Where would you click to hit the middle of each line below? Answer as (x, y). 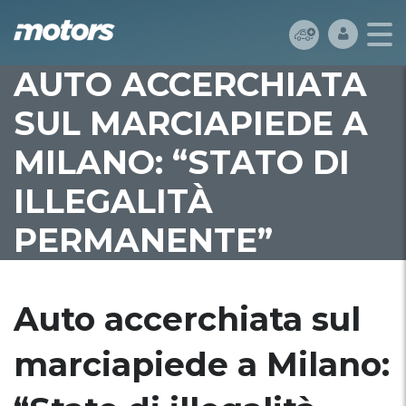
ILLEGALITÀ (113, 201)
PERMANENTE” (143, 240)
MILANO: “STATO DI (182, 162)
